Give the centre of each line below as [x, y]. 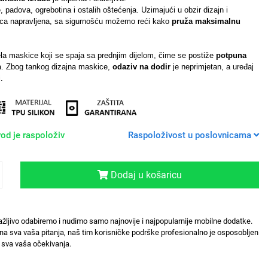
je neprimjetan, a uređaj [212, 67]
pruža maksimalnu [206, 21]
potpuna [231, 55]
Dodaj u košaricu [145, 175]
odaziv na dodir [141, 67]
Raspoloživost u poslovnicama [191, 135]
